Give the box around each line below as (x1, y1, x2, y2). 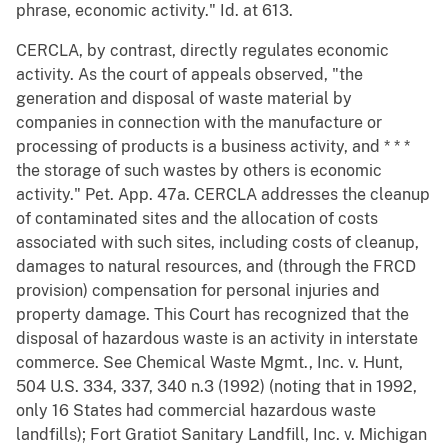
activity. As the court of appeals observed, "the (16, 65, 363, 85)
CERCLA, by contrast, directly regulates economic (16, 41, 389, 61)
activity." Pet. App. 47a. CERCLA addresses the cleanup (16, 185, 430, 205)
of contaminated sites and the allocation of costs (16, 209, 378, 229)
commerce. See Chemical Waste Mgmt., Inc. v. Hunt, (16, 353, 403, 373)
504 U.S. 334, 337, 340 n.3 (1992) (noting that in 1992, (16, 377, 417, 397)
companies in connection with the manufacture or (16, 113, 382, 133)
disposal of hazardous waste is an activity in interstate (16, 329, 418, 349)
